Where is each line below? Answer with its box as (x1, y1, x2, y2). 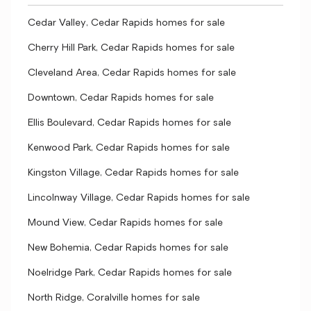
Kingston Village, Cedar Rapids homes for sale (28, 168, 239, 178)
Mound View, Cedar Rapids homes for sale (28, 218, 223, 228)
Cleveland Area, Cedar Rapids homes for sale (28, 68, 236, 78)
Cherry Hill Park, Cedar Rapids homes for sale (28, 43, 235, 53)
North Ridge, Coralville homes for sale (28, 293, 200, 303)
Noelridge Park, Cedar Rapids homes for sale (28, 268, 232, 278)
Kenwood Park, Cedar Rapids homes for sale (28, 143, 230, 153)
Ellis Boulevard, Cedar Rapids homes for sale (28, 118, 231, 128)
